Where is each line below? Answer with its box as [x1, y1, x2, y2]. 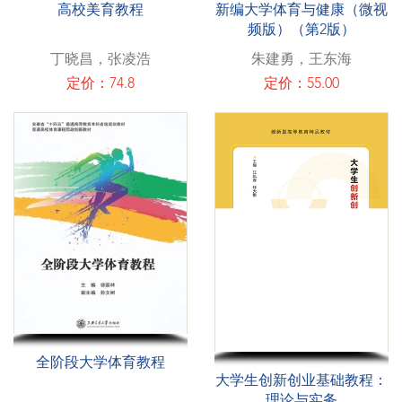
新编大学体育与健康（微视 [215, 3, 388, 18]
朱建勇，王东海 [251, 52, 352, 67]
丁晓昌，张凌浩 [50, 52, 151, 67]
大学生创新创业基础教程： [215, 374, 388, 389]
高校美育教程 [57, 3, 144, 18]
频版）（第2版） [248, 22, 355, 38]
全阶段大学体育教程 [36, 356, 165, 371]
